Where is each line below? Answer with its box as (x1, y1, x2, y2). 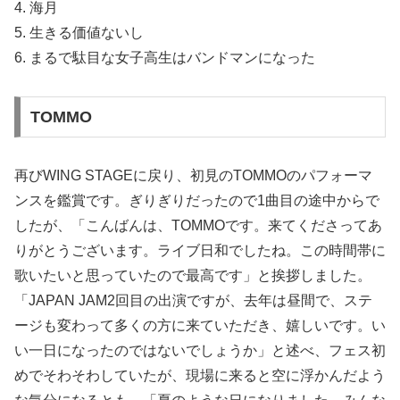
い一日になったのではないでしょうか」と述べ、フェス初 (14, 342, 386, 358)
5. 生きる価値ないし (14, 25, 144, 41)
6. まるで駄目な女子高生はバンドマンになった (14, 50, 315, 66)
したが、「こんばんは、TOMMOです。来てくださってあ (14, 217, 382, 233)
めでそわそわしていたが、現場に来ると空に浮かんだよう (14, 367, 386, 383)
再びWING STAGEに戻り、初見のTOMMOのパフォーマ (14, 167, 372, 183)
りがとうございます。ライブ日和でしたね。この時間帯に (14, 242, 386, 258)
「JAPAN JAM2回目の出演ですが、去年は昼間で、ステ (14, 292, 372, 308)
